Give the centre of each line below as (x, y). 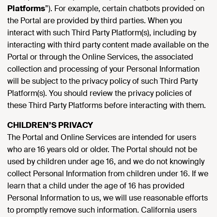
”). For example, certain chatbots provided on (125, 8)
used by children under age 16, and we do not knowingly (106, 162)
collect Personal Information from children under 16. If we (108, 174)
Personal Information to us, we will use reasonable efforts (108, 198)
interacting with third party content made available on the (108, 45)
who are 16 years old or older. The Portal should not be (102, 149)
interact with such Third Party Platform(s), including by (102, 33)
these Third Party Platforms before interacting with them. (107, 105)
